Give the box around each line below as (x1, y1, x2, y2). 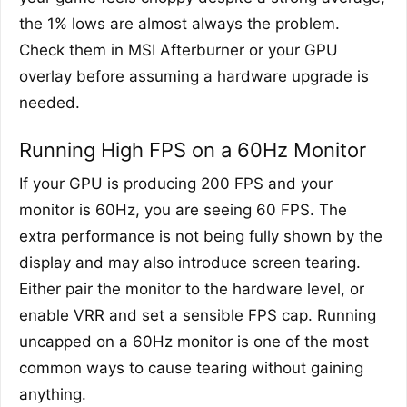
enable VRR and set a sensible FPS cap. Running (19, 305, 376, 324)
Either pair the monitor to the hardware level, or (19, 279, 364, 298)
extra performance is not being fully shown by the (19, 226, 382, 245)
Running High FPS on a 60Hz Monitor (19, 137, 366, 162)
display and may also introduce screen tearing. (19, 253, 361, 272)
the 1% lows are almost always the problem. (19, 14, 340, 33)
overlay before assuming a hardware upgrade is (19, 66, 369, 85)
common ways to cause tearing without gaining (19, 358, 363, 377)
